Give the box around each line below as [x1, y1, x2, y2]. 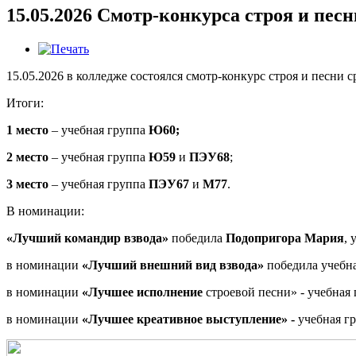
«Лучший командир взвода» [6, 230, 168, 245]
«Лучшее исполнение [82, 284, 206, 299]
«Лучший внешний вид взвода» [82, 257, 264, 272]
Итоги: [6, 95, 44, 110]
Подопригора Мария [226, 230, 344, 245]
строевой [206, 284, 255, 299]
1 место [6, 122, 48, 137]
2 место [6, 149, 48, 164]
